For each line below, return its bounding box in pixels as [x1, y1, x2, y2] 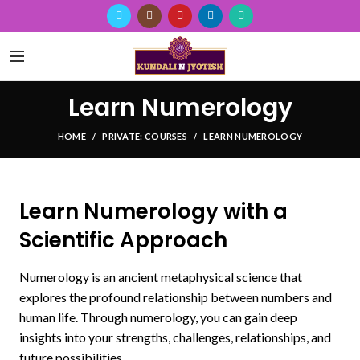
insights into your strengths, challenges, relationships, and [19, 329, 331, 345]
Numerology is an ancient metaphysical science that [19, 269, 302, 284]
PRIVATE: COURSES [102, 131, 188, 141]
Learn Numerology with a [19, 197, 288, 226]
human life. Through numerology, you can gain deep [19, 309, 297, 325]
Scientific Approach [19, 226, 227, 255]
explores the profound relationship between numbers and [19, 289, 332, 305]
